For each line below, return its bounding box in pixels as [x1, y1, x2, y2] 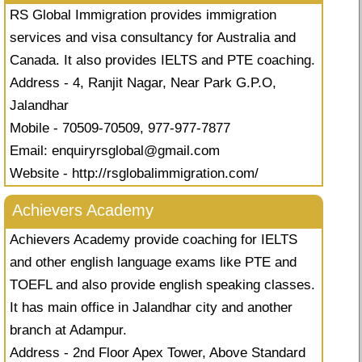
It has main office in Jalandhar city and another [10, 300, 293, 316]
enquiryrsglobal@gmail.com [52, 143, 220, 159]
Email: [10, 143, 52, 159]
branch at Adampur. [10, 322, 127, 339]
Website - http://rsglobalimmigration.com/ [10, 166, 259, 182]
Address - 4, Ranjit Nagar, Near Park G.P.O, [10, 75, 276, 91]
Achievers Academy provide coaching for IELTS [10, 232, 297, 248]
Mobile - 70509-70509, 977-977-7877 [10, 120, 230, 137]
